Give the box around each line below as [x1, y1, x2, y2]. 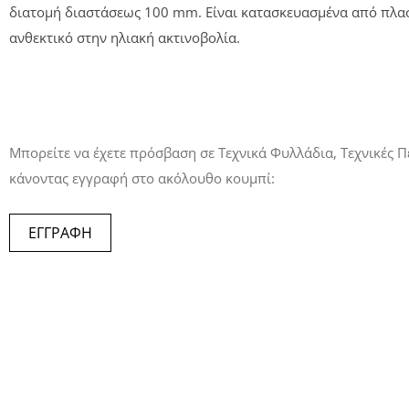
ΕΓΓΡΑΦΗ [28, 223, 92, 243]
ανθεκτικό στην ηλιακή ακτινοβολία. [9, 28, 240, 47]
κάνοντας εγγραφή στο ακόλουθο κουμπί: [9, 169, 275, 187]
